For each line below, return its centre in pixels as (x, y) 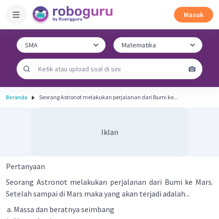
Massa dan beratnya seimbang (64, 209)
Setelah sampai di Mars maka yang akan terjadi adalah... (98, 194)
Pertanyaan (25, 166)
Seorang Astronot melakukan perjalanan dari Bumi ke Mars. (109, 182)
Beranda (17, 97)
